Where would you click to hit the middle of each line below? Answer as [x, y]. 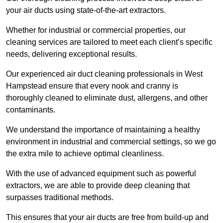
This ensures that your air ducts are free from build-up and [107, 218]
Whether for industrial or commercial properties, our [96, 30]
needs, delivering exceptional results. [71, 54]
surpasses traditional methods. [60, 198]
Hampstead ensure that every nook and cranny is [92, 86]
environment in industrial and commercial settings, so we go [111, 142]
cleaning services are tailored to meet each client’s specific [109, 42]
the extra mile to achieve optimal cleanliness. [85, 154]
